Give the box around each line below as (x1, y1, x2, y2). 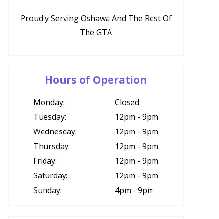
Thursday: (33, 141, 70, 152)
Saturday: (33, 170, 67, 181)
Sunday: (33, 185, 62, 196)
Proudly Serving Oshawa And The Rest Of (20, 13, 172, 23)
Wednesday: (33, 126, 77, 137)
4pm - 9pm (115, 185, 154, 196)
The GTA (80, 27, 112, 38)
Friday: (33, 155, 57, 166)
